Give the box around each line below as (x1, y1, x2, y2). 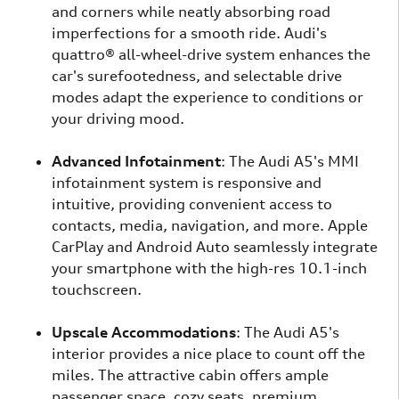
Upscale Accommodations (52, 323, 236, 342)
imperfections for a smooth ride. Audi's (52, 24, 327, 43)
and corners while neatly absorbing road (52, 3, 330, 21)
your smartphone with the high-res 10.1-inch (52, 259, 367, 278)
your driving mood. (52, 110, 184, 128)
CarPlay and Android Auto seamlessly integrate (52, 238, 378, 256)
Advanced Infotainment (52, 152, 221, 171)
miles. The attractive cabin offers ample (52, 366, 329, 385)
